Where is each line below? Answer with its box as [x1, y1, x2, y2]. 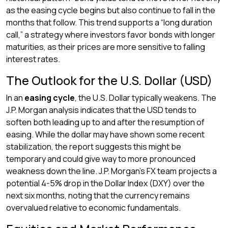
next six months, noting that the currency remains [6, 190, 190, 201]
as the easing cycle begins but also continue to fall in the [6, 5, 215, 16]
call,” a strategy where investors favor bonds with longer [6, 29, 215, 40]
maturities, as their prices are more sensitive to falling [6, 41, 205, 52]
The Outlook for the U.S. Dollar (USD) [6, 72, 212, 89]
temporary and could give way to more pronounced [6, 153, 195, 164]
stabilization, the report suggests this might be [6, 141, 181, 152]
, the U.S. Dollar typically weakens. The [75, 92, 216, 103]
